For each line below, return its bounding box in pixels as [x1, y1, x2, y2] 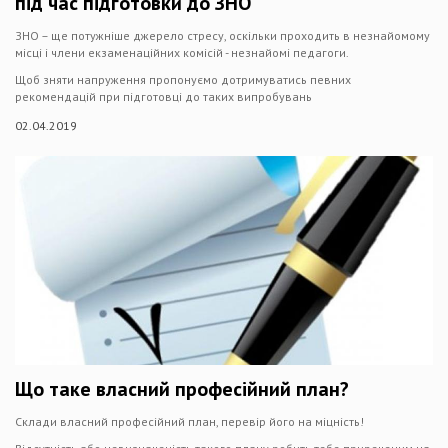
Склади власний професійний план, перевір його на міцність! [15, 414, 364, 429]
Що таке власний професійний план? [15, 376, 349, 402]
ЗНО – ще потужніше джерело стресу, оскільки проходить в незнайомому [15, 28, 430, 43]
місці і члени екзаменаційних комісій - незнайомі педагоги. [15, 45, 349, 60]
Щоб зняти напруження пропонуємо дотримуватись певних [15, 72, 351, 87]
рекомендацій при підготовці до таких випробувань [15, 89, 312, 104]
